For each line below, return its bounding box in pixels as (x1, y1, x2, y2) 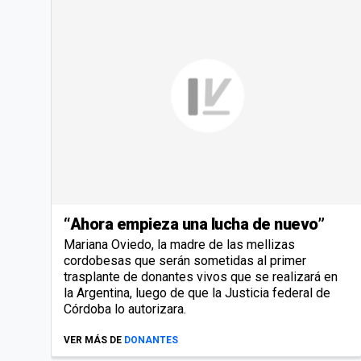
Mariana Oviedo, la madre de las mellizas (64, 236, 295, 252)
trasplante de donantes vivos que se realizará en (64, 268, 338, 284)
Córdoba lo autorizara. (64, 301, 186, 317)
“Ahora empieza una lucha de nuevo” (64, 214, 324, 234)
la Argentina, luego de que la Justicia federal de (64, 284, 330, 301)
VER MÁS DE (64, 334, 122, 346)
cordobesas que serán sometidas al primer (64, 252, 306, 268)
